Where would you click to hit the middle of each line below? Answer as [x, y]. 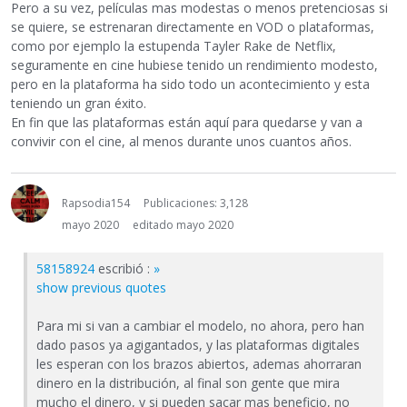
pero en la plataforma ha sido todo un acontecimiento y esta [190, 84]
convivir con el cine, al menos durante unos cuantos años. [181, 142]
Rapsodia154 [96, 203]
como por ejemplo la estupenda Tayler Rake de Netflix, [174, 46]
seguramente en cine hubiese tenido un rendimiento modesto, [194, 65]
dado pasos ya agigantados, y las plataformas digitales [198, 345]
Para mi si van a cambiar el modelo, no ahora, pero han [200, 326]
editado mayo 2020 [183, 225]
